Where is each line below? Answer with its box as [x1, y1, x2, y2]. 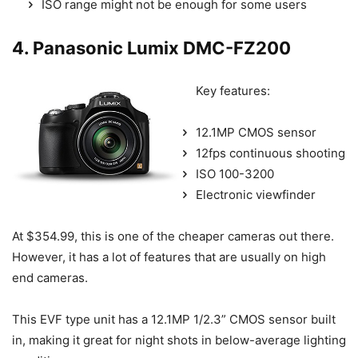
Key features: [196, 83, 270, 99]
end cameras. [12, 270, 88, 286]
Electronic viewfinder [196, 187, 316, 203]
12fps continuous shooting [196, 145, 345, 161]
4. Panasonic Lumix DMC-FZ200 [12, 38, 291, 59]
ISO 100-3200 [196, 166, 274, 182]
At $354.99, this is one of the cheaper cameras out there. [12, 229, 334, 245]
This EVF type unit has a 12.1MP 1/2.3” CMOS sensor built [12, 312, 336, 328]
